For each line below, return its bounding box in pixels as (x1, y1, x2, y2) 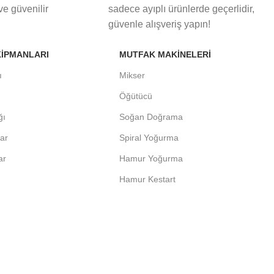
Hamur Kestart (119, 174, 176, 185)
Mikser (119, 70, 146, 81)
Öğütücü (119, 91, 153, 102)
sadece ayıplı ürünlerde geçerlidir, (108, 4, 254, 15)
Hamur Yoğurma (119, 154, 183, 164)
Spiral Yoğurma (119, 133, 179, 143)
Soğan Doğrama (119, 112, 183, 122)
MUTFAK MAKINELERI (119, 50, 212, 60)
